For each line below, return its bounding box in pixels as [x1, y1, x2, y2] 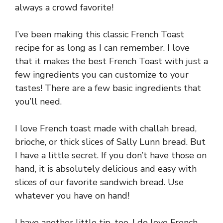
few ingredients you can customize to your [15, 69, 189, 81]
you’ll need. [15, 96, 62, 108]
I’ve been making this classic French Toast [15, 28, 184, 40]
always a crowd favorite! [15, 1, 113, 13]
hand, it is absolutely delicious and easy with [15, 163, 197, 175]
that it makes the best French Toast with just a [15, 55, 208, 67]
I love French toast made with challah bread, [15, 122, 197, 134]
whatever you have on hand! [15, 190, 129, 202]
